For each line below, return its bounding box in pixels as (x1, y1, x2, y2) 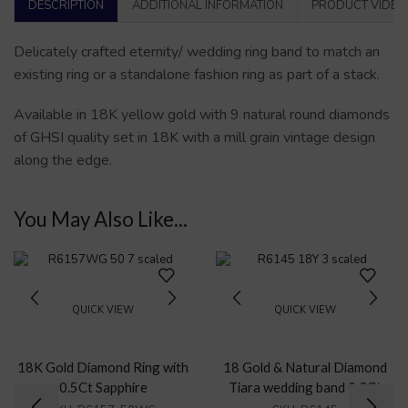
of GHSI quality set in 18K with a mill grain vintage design (14, 127, 375, 148)
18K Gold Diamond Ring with (17, 358, 189, 375)
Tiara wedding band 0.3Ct (228, 378, 382, 395)
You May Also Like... (14, 207, 188, 232)
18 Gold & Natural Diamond (222, 358, 387, 375)
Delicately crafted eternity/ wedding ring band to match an (14, 42, 380, 63)
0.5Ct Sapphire (58, 378, 148, 395)
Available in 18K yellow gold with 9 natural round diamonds (14, 104, 390, 125)
